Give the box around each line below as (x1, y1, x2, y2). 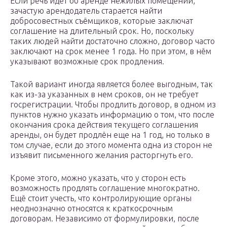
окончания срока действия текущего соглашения (10, 120, 198, 130)
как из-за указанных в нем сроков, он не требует (10, 90, 199, 99)
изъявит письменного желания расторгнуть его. (10, 150, 193, 160)
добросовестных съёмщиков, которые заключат (10, 16, 193, 26)
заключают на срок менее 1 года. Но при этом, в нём (10, 47, 211, 56)
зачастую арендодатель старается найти (10, 6, 162, 16)
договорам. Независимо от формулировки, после (10, 214, 199, 223)
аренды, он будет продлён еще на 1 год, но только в (10, 130, 210, 140)
